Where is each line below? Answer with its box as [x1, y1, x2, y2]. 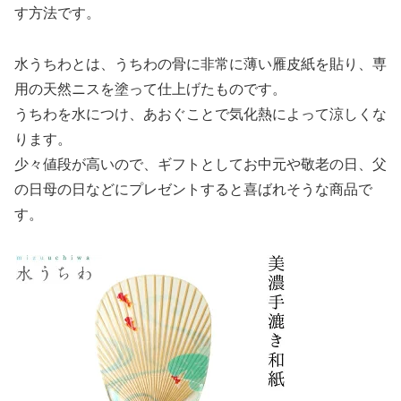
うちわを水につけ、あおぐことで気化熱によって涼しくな [14, 107, 387, 123]
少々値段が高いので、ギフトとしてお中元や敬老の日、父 [14, 157, 387, 173]
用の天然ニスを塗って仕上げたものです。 [14, 81, 286, 98]
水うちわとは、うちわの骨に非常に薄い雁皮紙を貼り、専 [14, 56, 387, 73]
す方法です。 [14, 5, 100, 21]
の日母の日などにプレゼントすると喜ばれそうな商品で [14, 182, 372, 198]
